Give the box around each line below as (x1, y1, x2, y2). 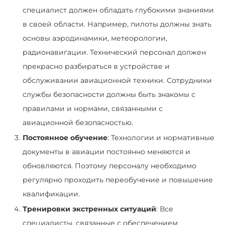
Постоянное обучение (23, 133, 107, 142)
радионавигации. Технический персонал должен (23, 47, 206, 57)
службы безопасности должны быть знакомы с (23, 89, 195, 99)
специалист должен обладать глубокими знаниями (23, 5, 214, 15)
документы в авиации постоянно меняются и (23, 147, 190, 156)
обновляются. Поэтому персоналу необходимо (23, 161, 196, 170)
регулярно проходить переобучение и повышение (23, 175, 213, 184)
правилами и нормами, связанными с (23, 103, 163, 113)
